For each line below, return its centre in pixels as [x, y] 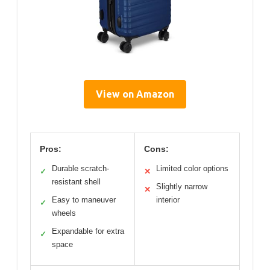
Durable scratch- [80, 168]
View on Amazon [135, 94]
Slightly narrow [182, 186]
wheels [64, 213]
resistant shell [76, 181]
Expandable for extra [88, 231]
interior [168, 199]
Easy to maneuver [84, 199]
